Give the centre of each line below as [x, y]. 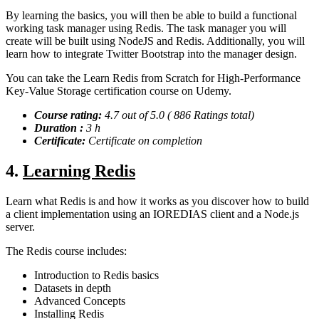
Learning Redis [79, 171]
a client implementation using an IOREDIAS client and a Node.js [152, 214]
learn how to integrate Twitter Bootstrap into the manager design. [151, 54]
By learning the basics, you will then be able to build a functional [151, 16]
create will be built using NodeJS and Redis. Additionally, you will [155, 41]
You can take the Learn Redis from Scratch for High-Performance [153, 78]
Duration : [60, 128]
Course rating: [69, 115]
